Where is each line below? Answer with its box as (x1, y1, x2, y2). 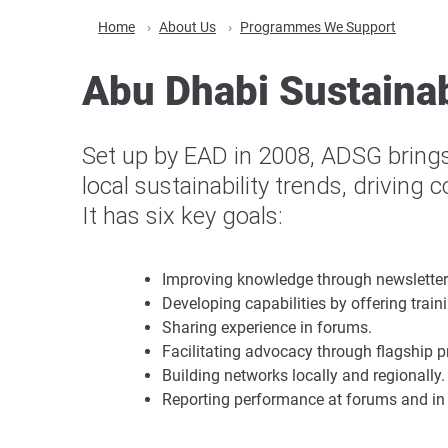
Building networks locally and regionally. (162, 366, 445, 385)
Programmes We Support (240, 19, 396, 35)
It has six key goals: (82, 202, 283, 230)
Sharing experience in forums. (162, 318, 372, 337)
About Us (159, 19, 216, 35)
